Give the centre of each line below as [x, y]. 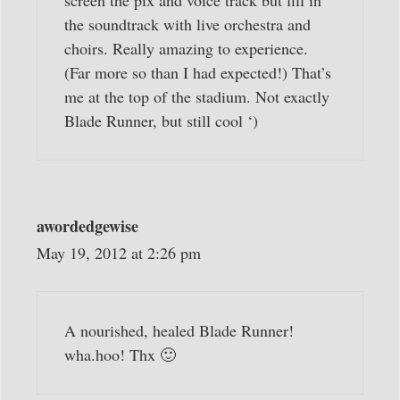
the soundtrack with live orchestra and [187, 25]
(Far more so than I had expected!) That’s [198, 73]
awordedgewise [87, 226]
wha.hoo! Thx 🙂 [120, 355]
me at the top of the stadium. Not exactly [197, 97]
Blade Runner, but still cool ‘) [161, 121]
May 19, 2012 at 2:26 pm [119, 253]
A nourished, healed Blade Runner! [179, 331]
